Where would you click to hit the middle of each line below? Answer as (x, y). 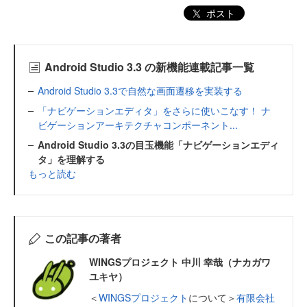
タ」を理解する (71, 159)
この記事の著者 (83, 238)
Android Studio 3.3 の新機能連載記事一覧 (149, 67)
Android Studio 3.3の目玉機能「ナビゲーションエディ (158, 145)
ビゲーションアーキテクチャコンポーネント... (138, 125)
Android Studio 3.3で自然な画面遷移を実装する (140, 91)
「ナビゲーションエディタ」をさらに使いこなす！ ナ (154, 111)
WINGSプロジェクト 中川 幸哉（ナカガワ (180, 262)
